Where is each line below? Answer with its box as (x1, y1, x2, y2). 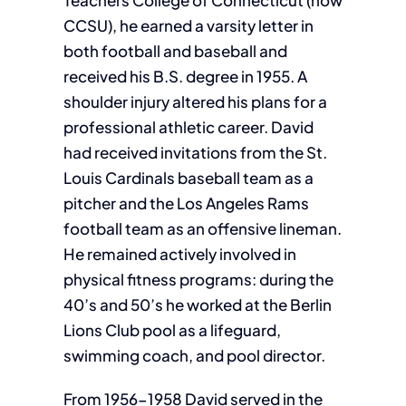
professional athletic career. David (63, 117, 314, 137)
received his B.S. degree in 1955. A (63, 66, 307, 86)
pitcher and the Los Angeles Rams (63, 193, 309, 213)
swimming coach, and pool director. (63, 345, 325, 365)
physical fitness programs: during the (63, 269, 333, 289)
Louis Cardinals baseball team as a (63, 168, 314, 188)
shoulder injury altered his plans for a (63, 92, 327, 111)
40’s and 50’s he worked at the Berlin (63, 295, 332, 314)
